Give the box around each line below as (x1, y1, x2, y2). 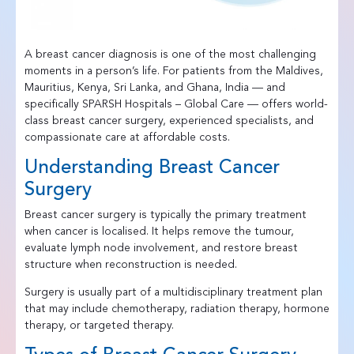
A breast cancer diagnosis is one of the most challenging (24, 48, 316, 60)
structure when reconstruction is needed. (24, 258, 237, 270)
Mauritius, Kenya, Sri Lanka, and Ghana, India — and (24, 81, 285, 93)
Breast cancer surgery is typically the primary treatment (24, 209, 307, 220)
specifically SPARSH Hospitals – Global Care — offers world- (24, 98, 328, 110)
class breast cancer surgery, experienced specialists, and (24, 115, 314, 126)
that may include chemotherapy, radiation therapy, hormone (24, 303, 330, 314)
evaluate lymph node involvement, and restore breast (24, 242, 298, 254)
